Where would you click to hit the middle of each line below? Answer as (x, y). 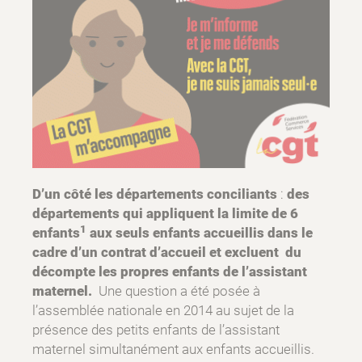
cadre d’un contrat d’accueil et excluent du (167, 253)
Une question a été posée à (178, 291)
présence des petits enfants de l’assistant (156, 330)
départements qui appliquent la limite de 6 (165, 214)
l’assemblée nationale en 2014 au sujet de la (163, 311)
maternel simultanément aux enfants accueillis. (173, 349)
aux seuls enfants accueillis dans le (200, 233)
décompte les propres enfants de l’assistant (170, 272)
